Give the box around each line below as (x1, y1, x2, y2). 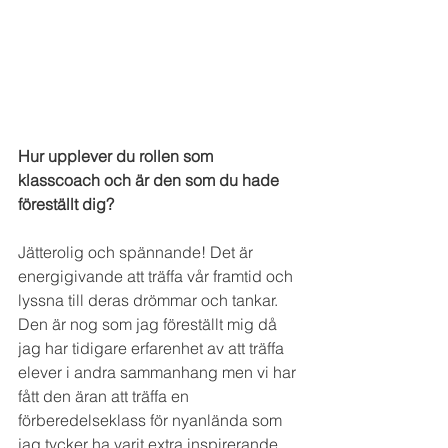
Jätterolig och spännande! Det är (18, 241, 257, 262)
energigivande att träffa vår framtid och (18, 265, 297, 286)
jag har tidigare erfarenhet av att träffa (18, 337, 288, 358)
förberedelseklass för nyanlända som (18, 409, 286, 430)
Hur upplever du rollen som (18, 145, 217, 166)
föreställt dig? (18, 193, 114, 214)
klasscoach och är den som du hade (18, 169, 283, 190)
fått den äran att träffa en (18, 385, 193, 406)
